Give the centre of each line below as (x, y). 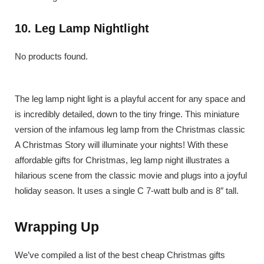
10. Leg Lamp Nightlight (82, 29)
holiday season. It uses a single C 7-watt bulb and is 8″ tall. (127, 191)
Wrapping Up (57, 227)
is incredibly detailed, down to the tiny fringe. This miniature (127, 114)
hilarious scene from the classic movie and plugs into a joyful (131, 176)
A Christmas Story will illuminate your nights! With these (121, 145)
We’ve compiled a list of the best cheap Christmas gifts (120, 255)
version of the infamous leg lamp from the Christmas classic (130, 130)
